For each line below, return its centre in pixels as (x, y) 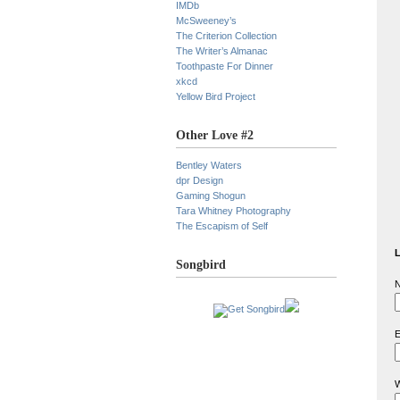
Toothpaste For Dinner (225, 66)
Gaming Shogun (211, 196)
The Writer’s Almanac (222, 51)
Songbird (201, 265)
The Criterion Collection (226, 36)
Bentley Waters (209, 165)
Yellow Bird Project (216, 96)
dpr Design (200, 180)
